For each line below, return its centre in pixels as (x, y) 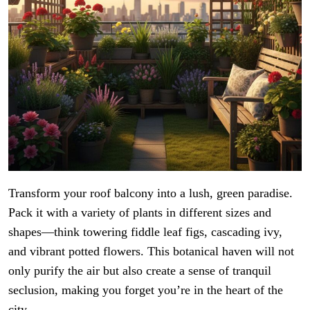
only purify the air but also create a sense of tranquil (140, 270)
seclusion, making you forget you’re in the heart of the (146, 290)
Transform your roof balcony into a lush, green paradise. (151, 193)
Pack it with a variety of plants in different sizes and (140, 212)
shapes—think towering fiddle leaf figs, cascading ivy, (145, 231)
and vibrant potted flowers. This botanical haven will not (151, 251)
